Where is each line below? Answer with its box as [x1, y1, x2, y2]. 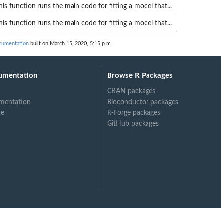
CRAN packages [107, 87, 156, 95]
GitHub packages [107, 120, 159, 127]
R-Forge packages [107, 109, 161, 116]
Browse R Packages [107, 72, 173, 79]
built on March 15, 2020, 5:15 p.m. [29, 41, 112, 47]
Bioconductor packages [107, 98, 179, 106]
